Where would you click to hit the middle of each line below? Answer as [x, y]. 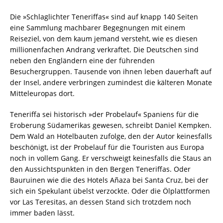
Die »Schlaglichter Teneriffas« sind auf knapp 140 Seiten [104, 16]
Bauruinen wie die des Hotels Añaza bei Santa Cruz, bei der [109, 180]
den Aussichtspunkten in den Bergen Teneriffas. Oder [100, 169]
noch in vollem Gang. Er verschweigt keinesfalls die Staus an [111, 158]
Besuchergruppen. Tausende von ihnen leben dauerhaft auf [111, 71]
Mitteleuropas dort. [42, 93]
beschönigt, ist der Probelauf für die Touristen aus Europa [107, 147]
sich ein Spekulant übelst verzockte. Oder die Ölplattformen [110, 191]
